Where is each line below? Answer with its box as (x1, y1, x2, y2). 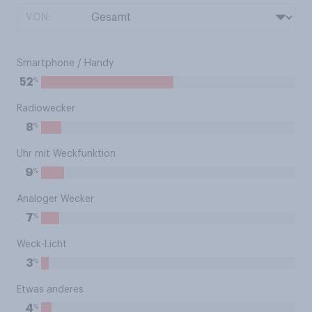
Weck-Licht (17, 240, 67, 249)
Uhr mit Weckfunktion (17, 149, 116, 159)
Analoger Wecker (17, 194, 94, 204)
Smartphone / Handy (17, 58, 114, 68)
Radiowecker (17, 104, 75, 114)
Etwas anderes (17, 285, 84, 295)
